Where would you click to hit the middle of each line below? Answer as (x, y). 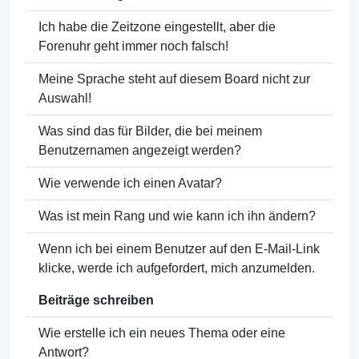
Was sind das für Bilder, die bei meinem (150, 131)
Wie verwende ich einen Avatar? (130, 183)
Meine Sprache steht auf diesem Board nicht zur (174, 79)
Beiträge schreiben (96, 300)
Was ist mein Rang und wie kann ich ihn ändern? (177, 216)
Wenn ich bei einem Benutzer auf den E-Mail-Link (179, 248)
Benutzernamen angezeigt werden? (140, 150)
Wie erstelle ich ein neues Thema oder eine (162, 333)
